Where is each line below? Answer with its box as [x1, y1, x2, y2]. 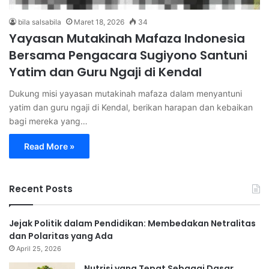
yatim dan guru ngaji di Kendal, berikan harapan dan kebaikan [9, 101, 253, 112]
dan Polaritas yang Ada [9, 229, 113, 242]
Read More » [24, 141, 74, 151]
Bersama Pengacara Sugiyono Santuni [9, 46, 247, 64]
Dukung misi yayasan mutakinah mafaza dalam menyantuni [9, 88, 242, 98]
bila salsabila [18, 17, 61, 26]
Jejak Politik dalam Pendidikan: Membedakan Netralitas [9, 217, 256, 229]
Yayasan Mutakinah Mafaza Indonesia [9, 29, 245, 47]
